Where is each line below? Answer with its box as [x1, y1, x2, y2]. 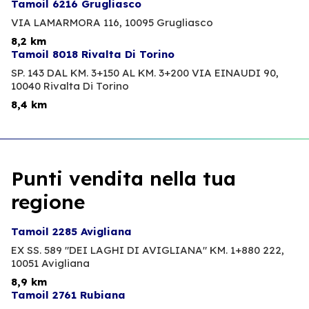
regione [11, 190, 85, 215]
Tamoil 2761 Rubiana [11, 288, 126, 302]
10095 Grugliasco [125, 16, 213, 30]
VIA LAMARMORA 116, [11, 16, 122, 30]
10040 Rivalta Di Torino [11, 79, 129, 93]
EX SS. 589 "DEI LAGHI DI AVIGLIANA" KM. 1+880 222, [11, 243, 284, 257]
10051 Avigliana [11, 257, 90, 270]
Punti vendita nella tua [11, 166, 236, 191]
